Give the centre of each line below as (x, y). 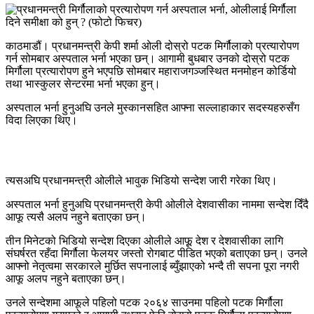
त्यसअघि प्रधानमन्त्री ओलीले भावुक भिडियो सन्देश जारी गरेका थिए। (142, 180)
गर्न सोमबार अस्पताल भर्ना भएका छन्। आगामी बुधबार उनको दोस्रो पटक (148, 58)
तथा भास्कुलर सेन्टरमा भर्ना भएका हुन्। (83, 83)
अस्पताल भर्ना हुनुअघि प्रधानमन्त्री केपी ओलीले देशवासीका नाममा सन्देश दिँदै (157, 204)
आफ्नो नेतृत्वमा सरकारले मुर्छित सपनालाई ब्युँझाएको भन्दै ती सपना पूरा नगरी (152, 266)
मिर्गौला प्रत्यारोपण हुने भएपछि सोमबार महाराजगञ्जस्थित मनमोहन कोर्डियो (151, 71)
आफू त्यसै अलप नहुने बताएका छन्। (76, 217)
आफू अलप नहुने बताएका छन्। (66, 278)
